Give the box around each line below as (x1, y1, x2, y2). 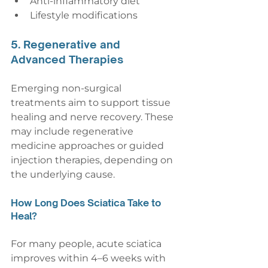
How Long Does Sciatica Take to (11, 197, 163, 209)
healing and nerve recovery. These (11, 111, 176, 123)
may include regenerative (11, 126, 136, 138)
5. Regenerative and (11, 38, 123, 51)
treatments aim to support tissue (11, 97, 173, 109)
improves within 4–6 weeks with (11, 252, 168, 264)
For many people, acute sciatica (11, 238, 164, 250)
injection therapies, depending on (11, 154, 175, 166)
